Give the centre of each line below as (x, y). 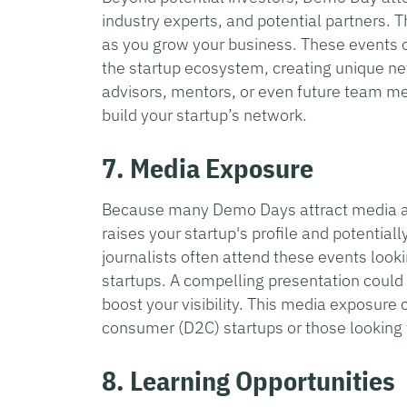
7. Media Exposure (208, 167)
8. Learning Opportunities (248, 380)
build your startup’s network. (206, 114)
